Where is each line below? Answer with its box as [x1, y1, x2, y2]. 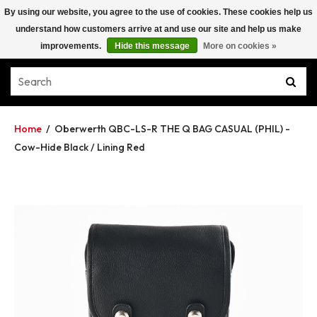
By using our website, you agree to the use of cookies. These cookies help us [4, 7, 313, 17]
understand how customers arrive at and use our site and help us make [16, 24, 301, 34]
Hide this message [115, 41, 190, 51]
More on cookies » [203, 41, 277, 51]
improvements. [40, 41, 103, 51]
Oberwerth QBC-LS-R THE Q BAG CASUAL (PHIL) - [54, 122, 290, 135]
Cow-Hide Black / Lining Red [14, 141, 145, 154]
